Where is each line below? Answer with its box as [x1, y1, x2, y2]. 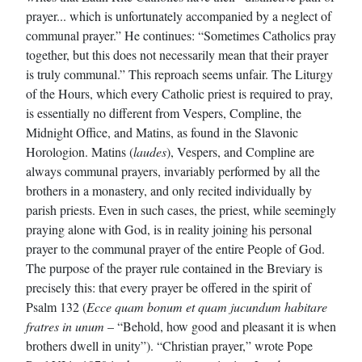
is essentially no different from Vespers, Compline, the [26, 103, 301, 121]
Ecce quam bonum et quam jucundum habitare [86, 297, 327, 315]
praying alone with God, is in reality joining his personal [26, 220, 312, 238]
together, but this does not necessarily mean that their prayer [26, 45, 328, 63]
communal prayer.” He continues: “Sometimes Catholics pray [26, 26, 336, 44]
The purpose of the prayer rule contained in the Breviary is [26, 259, 322, 276]
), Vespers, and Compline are [166, 142, 314, 160]
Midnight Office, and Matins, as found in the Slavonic [26, 123, 298, 141]
